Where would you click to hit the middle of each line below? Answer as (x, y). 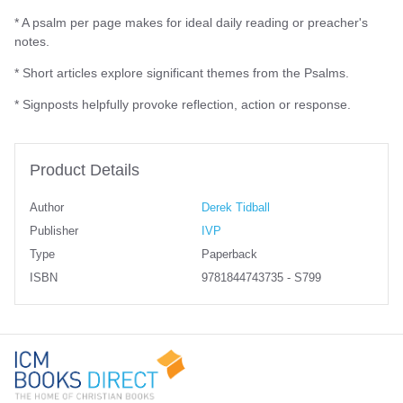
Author (47, 207)
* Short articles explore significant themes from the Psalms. (182, 73)
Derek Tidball (236, 207)
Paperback (229, 254)
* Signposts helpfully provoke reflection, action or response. (183, 105)
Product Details (85, 170)
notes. (32, 41)
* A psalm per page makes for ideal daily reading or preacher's (191, 22)
